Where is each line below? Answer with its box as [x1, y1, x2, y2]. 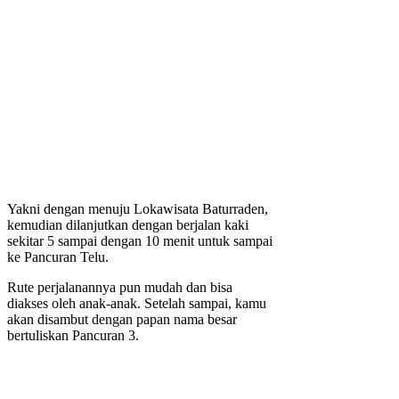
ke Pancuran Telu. [7, 248, 109, 265]
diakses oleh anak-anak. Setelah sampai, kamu [7, 295, 266, 311]
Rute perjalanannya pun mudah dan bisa [7, 279, 232, 295]
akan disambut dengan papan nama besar [7, 311, 237, 327]
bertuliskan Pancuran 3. [7, 327, 139, 343]
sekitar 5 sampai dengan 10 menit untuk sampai [7, 232, 273, 248]
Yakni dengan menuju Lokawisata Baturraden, [7, 200, 268, 216]
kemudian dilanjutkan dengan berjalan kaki [7, 216, 248, 232]
